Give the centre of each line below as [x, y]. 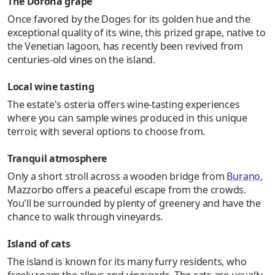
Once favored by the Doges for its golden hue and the [129, 19]
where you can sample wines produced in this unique [128, 118]
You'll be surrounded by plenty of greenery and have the [134, 203]
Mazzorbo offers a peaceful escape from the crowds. [127, 189]
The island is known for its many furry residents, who [127, 261]
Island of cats [39, 243]
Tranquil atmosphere [57, 158]
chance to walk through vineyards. [85, 216]
